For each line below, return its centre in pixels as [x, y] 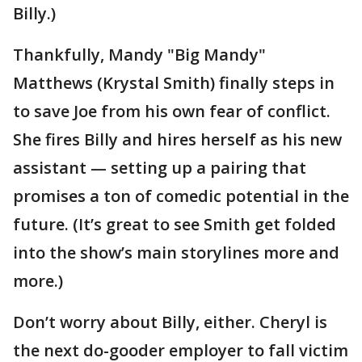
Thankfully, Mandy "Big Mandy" [139, 54]
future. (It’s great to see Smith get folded [175, 224]
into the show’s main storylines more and [176, 252]
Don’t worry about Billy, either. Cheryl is [170, 322]
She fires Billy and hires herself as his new [177, 139]
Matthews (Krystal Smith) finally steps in [174, 82]
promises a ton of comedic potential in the [181, 196]
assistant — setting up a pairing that [160, 167]
